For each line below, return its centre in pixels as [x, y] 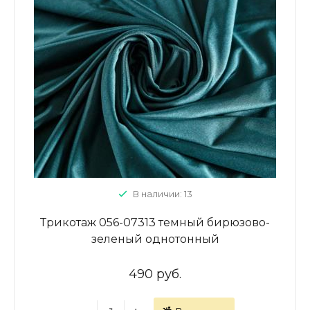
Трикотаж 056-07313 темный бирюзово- [155, 222]
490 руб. [155, 274]
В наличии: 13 [162, 194]
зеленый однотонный [155, 239]
